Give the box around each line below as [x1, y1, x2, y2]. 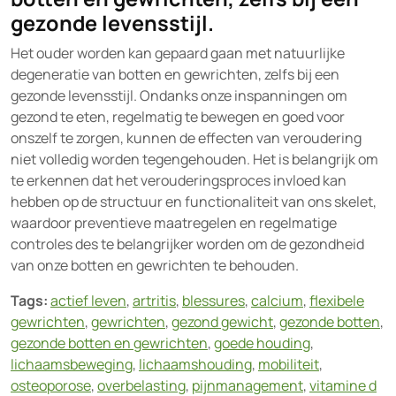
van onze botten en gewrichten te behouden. [11, 255, 299, 275]
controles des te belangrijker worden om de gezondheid [11, 234, 364, 254]
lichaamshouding [139, 354, 252, 374]
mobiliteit [258, 354, 319, 374]
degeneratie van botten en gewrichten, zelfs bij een [11, 65, 339, 84]
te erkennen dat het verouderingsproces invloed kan [11, 171, 346, 190]
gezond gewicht [171, 312, 273, 331]
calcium [251, 291, 303, 310]
